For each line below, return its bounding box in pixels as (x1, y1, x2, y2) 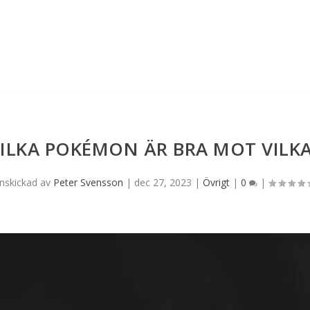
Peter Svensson (53, 175, 123, 189)
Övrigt (202, 175, 230, 189)
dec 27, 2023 (134, 175, 192, 189)
